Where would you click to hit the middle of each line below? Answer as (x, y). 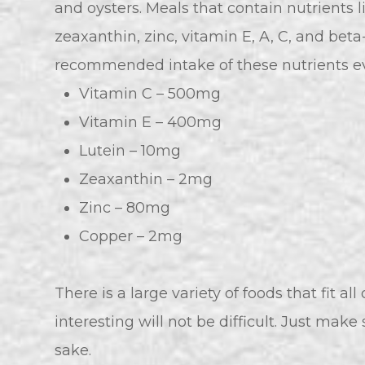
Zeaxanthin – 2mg (146, 180)
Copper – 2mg (131, 237)
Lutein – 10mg (130, 151)
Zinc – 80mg (125, 208)
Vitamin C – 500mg (150, 94)
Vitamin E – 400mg (153, 123)
